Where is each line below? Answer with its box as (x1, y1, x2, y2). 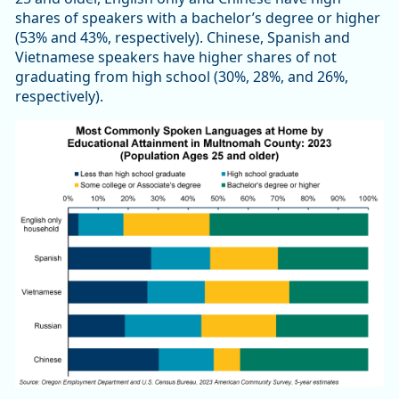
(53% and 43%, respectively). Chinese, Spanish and (15, 28, 350, 48)
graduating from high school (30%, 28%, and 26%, (15, 67, 348, 87)
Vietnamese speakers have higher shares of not (15, 47, 337, 68)
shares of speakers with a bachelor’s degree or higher (15, 8, 380, 28)
